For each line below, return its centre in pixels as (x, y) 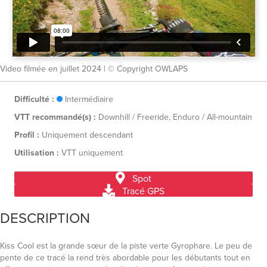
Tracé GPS (143, 191)
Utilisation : (37, 153)
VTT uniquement (92, 153)
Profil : (27, 135)
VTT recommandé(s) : (55, 117)
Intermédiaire (89, 99)
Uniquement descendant (87, 135)
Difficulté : (34, 99)
